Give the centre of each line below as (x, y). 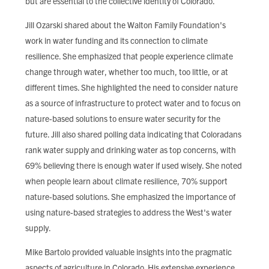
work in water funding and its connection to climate (116, 40)
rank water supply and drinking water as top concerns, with (131, 150)
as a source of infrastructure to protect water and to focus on (133, 103)
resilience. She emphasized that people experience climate (129, 56)
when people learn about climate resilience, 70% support (126, 181)
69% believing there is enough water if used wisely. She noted (134, 165)
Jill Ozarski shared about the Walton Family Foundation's (125, 25)
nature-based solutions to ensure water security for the (123, 118)
